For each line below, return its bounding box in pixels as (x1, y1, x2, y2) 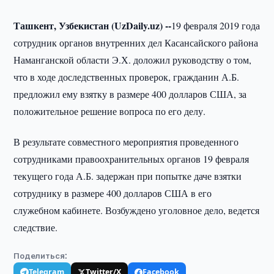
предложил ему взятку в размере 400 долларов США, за (13, 87, 247, 100)
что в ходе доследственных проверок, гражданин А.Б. (13, 70, 240, 83)
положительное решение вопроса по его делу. (13, 105, 206, 117)
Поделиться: (13, 250, 68, 261)
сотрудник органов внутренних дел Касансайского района (13, 36, 259, 49)
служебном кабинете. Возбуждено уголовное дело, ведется (13, 204, 260, 217)
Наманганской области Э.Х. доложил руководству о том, (13, 53, 252, 66)
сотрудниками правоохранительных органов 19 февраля (13, 152, 250, 165)
